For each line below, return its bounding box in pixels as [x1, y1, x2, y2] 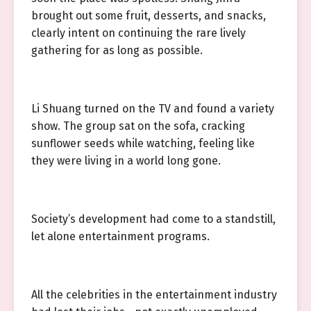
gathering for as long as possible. [31, 44, 203, 57]
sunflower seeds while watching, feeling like [31, 137, 255, 150]
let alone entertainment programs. [31, 230, 210, 243]
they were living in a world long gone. [31, 154, 221, 167]
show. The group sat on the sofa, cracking [31, 119, 245, 133]
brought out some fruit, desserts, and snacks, [31, 9, 266, 22]
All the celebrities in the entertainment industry [31, 288, 277, 301]
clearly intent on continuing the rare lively [31, 26, 246, 40]
